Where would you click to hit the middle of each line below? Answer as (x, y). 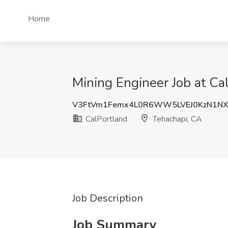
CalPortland (105, 119)
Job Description (108, 198)
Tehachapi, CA (176, 119)
